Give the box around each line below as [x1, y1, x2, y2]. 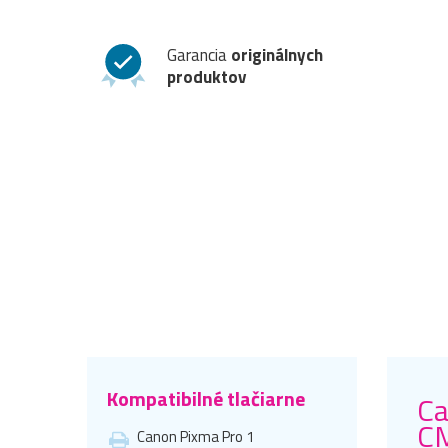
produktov [167, 63, 246, 90]
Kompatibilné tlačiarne [107, 383, 305, 415]
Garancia [167, 41, 231, 68]
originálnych [231, 41, 323, 68]
